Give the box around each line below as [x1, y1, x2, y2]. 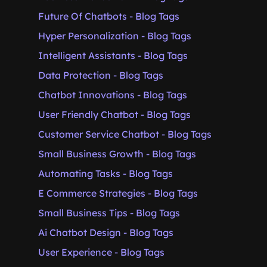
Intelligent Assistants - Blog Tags [38, 49, 188, 61]
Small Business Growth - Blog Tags [38, 148, 196, 160]
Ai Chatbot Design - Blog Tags [38, 226, 173, 238]
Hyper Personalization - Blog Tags [38, 30, 191, 42]
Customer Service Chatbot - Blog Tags [38, 128, 212, 140]
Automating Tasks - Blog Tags [38, 167, 173, 179]
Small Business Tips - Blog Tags [38, 207, 180, 219]
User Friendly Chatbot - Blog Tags [38, 108, 191, 120]
